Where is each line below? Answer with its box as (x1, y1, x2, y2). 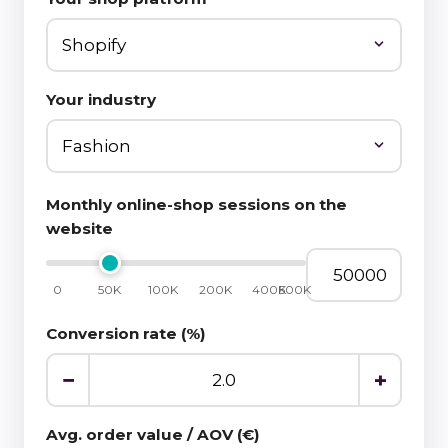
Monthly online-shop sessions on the (46, 194, 347, 214)
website (46, 218, 113, 238)
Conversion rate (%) (46, 323, 206, 343)
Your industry (46, 89, 156, 109)
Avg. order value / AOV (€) (46, 424, 260, 444)
